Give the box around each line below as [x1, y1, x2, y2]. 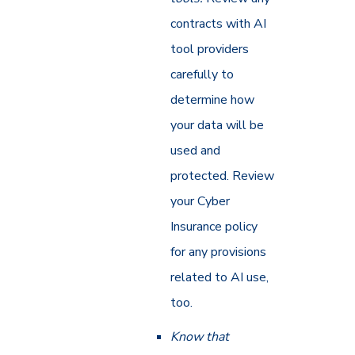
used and [170, 141, 221, 159]
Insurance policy [170, 217, 258, 235]
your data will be [170, 116, 265, 134]
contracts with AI [170, 14, 267, 32]
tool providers [170, 40, 250, 58]
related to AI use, [170, 268, 269, 286]
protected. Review [170, 166, 275, 185]
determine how [170, 90, 255, 109]
